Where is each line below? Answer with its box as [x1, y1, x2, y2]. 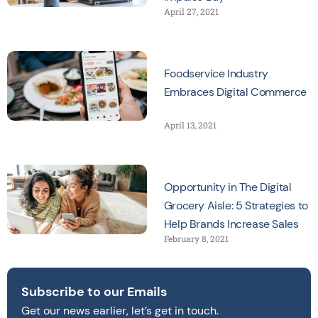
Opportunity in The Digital [163, 180, 292, 194]
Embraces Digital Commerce [163, 84, 307, 99]
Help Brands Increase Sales [163, 216, 299, 231]
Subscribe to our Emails [21, 283, 167, 300]
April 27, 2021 [163, 6, 219, 17]
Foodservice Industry [163, 66, 268, 81]
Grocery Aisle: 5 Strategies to [163, 198, 308, 213]
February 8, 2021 [163, 233, 229, 244]
